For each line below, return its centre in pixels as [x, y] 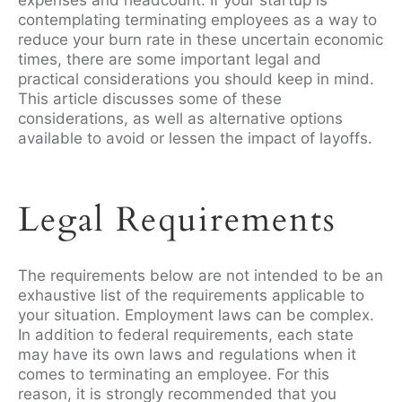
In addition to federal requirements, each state [186, 335]
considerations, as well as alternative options [180, 118]
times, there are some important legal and [170, 59]
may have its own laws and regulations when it [187, 354]
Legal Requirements [177, 220]
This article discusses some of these [150, 99]
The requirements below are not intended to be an [201, 275]
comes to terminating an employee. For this [174, 374]
